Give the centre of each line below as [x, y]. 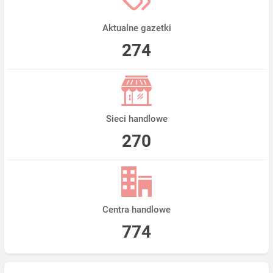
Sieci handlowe [136, 119]
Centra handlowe [136, 210]
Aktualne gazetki [136, 28]
